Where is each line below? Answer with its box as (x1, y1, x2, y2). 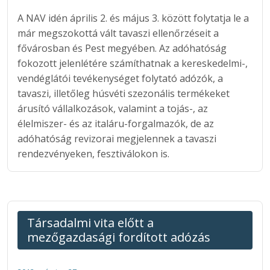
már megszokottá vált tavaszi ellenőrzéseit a (17, 26, 219, 40)
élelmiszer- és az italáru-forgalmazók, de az (17, 116, 214, 130)
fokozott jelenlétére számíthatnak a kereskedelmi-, (17, 56, 248, 70)
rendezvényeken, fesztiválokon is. (17, 146, 169, 160)
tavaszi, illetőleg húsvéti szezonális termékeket (17, 86, 230, 100)
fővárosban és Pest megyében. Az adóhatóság (17, 41, 227, 55)
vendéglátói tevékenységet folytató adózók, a (17, 71, 223, 85)
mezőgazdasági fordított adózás (27, 228, 210, 245)
